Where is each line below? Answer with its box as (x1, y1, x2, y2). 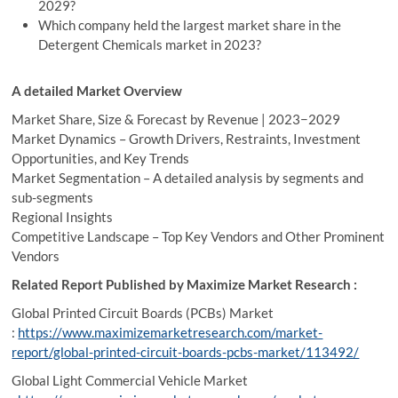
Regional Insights (12, 209, 114, 225)
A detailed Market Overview (12, 83, 183, 99)
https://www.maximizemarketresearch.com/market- (18, 324, 323, 340)
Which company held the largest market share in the (38, 17, 342, 33)
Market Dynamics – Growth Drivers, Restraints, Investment (12, 131, 362, 147)
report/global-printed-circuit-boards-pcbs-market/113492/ (12, 344, 360, 360)
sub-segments (12, 189, 94, 205)
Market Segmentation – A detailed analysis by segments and (12, 170, 364, 186)
